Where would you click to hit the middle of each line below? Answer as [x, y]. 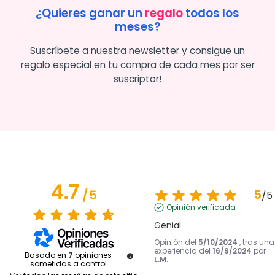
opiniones [93, 255]
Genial [167, 225]
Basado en [46, 255]
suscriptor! [137, 79]
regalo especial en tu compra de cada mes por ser [137, 65]
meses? [137, 27]
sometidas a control [68, 263]
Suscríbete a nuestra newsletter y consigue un [137, 51]
